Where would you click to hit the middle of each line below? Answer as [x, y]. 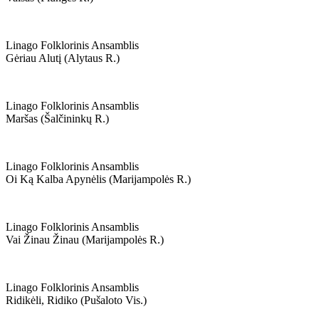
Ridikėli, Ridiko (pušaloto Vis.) [76, 300]
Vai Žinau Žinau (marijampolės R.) [85, 240]
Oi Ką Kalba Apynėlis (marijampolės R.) [98, 179]
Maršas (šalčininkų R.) [57, 119]
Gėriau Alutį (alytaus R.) [63, 58]
